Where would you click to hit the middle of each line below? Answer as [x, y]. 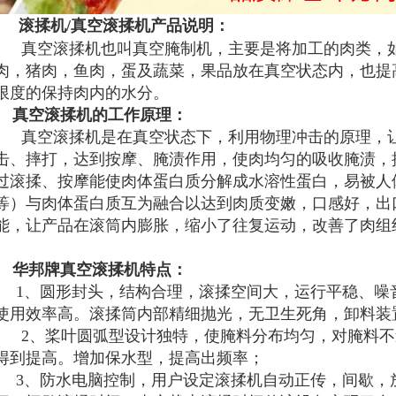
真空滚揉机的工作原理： [100, 115]
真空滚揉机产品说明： [150, 26]
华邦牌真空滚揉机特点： [100, 270]
